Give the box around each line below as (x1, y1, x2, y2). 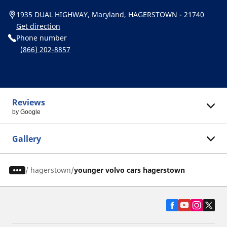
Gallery (12, 133, 41, 144)
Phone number (16, 33, 67, 43)
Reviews (12, 97, 45, 108)
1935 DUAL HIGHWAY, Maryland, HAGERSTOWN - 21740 (16, 10, 204, 19)
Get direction (16, 21, 60, 31)
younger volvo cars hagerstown (73, 165, 185, 175)
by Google (12, 108, 41, 116)
